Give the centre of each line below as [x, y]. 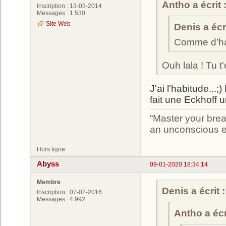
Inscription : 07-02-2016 [69, 192]
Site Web [58, 24]
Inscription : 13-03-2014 [69, 6]
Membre [49, 182]
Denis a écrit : [193, 191]
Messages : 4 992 [61, 199]
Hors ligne [51, 150]
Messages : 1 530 [61, 13]
